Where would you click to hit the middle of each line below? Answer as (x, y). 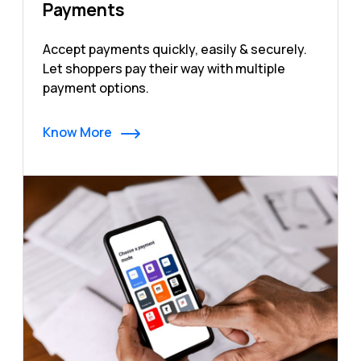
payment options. (96, 88)
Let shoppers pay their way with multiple (164, 69)
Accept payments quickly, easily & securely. (175, 50)
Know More (79, 133)
